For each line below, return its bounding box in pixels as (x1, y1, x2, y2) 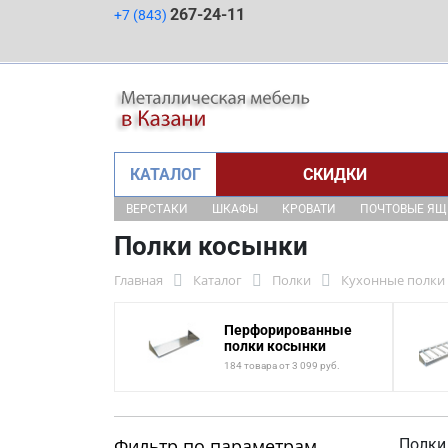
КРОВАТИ (282, 202, 336, 216)
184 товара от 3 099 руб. (224, 359, 340, 371)
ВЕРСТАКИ (126, 202, 188, 216)
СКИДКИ (302, 165, 367, 184)
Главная (114, 271, 163, 289)
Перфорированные (224, 321, 352, 338)
